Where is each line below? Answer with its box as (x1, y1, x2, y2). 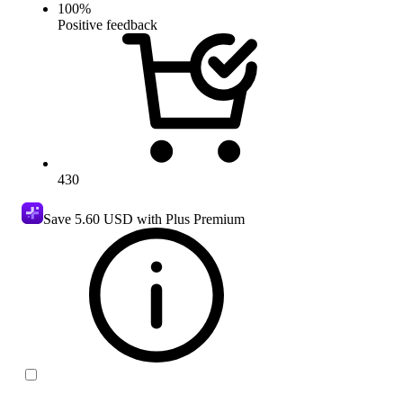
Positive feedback (58, 16, 157, 32)
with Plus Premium (133, 210, 245, 227)
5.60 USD (75, 210, 133, 227)
